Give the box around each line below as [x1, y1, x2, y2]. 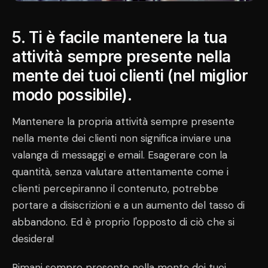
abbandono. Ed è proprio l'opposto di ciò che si [12, 215, 234, 229]
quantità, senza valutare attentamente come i [12, 165, 229, 179]
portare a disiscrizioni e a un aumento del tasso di [12, 199, 245, 212]
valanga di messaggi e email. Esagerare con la [12, 148, 227, 162]
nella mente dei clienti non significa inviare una [12, 132, 231, 145]
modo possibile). [12, 86, 132, 105]
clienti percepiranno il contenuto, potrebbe [12, 182, 218, 196]
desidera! [12, 232, 54, 246]
